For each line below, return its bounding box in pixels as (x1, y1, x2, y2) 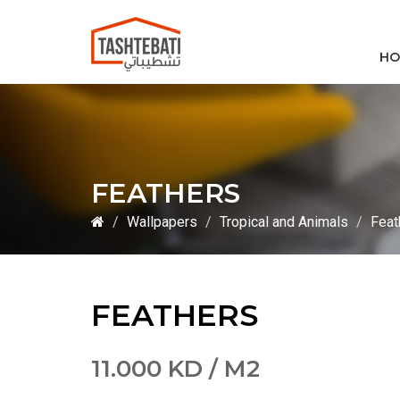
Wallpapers (127, 213, 197, 230)
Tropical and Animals (220, 213, 348, 230)
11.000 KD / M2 (91, 354, 260, 383)
